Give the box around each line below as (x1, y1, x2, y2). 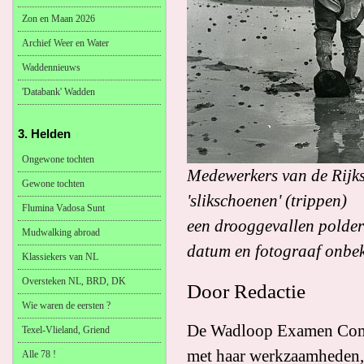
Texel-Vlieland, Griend (22, 324, 110, 336)
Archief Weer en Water (22, 37, 109, 49)
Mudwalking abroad (22, 227, 100, 238)
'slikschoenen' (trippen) (187, 191, 347, 210)
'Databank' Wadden (22, 86, 95, 97)
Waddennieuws (22, 62, 80, 73)
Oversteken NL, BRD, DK (22, 275, 126, 287)
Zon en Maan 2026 (22, 13, 95, 24)
